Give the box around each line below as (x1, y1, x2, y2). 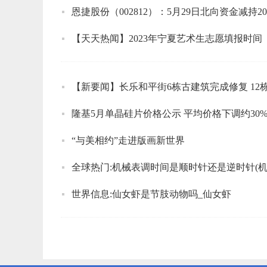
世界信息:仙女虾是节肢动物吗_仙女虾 (72, 188, 231, 199)
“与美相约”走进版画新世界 (72, 135, 185, 145)
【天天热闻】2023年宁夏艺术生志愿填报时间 (72, 33, 262, 44)
